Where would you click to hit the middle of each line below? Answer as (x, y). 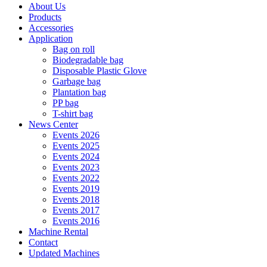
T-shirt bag (73, 114)
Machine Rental (58, 232)
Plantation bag (79, 92)
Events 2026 (76, 135)
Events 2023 (76, 167)
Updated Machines (64, 253)
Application (51, 39)
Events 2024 (76, 157)
